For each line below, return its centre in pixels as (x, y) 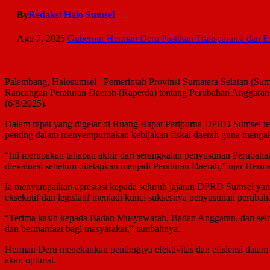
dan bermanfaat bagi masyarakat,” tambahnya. (93, 229)
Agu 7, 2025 (41, 39)
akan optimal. (30, 260)
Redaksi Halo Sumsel (71, 14)
